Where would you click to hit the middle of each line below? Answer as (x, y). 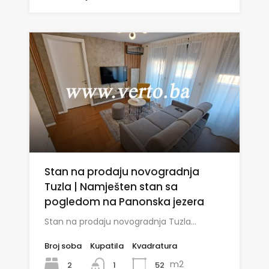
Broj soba (63, 246)
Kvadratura (155, 246)
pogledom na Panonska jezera (124, 202)
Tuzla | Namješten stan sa (111, 187)
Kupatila (107, 246)
